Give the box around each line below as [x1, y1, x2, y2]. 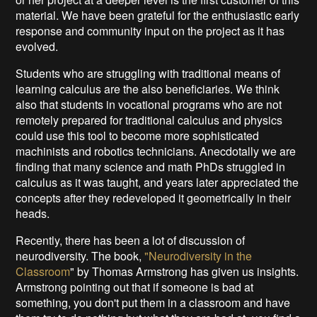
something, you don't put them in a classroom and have [16, 294, 291, 311]
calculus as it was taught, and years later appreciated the [16, 173, 299, 190]
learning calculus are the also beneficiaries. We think [16, 80, 280, 97]
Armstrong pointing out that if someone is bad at [16, 278, 254, 295]
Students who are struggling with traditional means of [16, 64, 281, 81]
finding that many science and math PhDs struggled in [16, 158, 286, 175]
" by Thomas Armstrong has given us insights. [70, 263, 299, 279]
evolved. [16, 38, 59, 54]
